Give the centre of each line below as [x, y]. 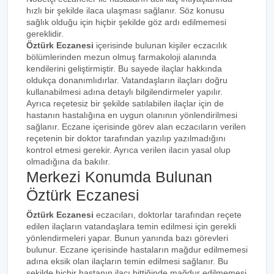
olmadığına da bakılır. [68, 161]
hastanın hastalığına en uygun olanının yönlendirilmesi [132, 115]
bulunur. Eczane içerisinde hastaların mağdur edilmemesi [137, 250]
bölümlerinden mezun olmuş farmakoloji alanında [121, 57]
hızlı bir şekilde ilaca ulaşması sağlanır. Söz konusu [125, 10]
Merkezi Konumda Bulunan [119, 177]
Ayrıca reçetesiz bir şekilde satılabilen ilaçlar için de [125, 103]
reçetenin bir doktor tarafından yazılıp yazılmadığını [126, 138]
